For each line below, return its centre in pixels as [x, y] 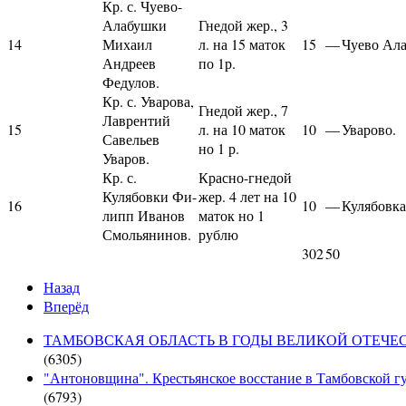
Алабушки [135, 24]
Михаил [127, 43]
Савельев [131, 139]
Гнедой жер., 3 [243, 24]
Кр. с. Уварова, [148, 101]
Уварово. [369, 129]
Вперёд [66, 305]
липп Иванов [144, 215]
